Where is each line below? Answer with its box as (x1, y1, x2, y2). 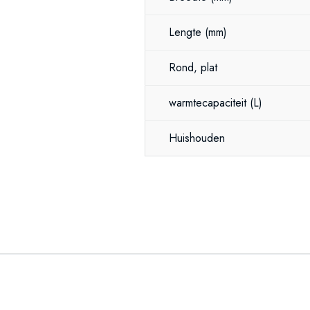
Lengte (169, 24, 205, 40)
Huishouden (169, 130, 228, 146)
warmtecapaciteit (169, 95, 250, 111)
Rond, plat (169, 60, 217, 75)
